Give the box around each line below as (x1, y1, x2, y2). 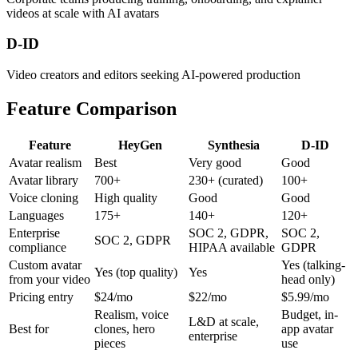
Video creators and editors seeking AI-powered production (6, 68, 300, 82)
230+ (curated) (189, 173, 263, 187)
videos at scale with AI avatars (6, 6, 159, 20)
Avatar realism (9, 155, 82, 169)
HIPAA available (189, 240, 275, 254)
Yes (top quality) (94, 265, 177, 279)
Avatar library (9, 173, 78, 187)
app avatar (281, 321, 333, 336)
